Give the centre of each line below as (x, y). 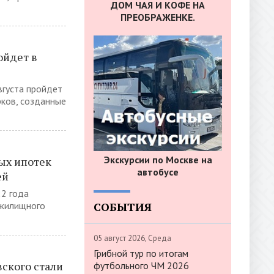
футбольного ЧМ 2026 (141, 265)
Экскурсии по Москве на (158, 159)
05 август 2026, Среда (132, 238)
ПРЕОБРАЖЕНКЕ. (158, 17)
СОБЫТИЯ (123, 206)
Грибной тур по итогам (141, 253)
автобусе (158, 172)
